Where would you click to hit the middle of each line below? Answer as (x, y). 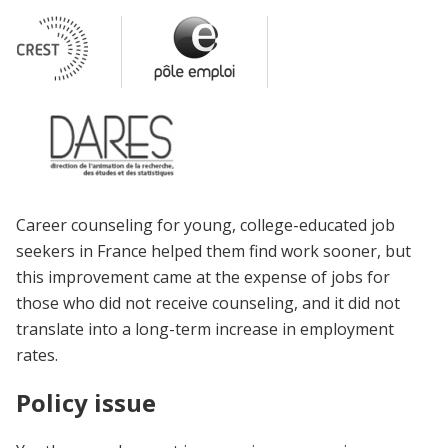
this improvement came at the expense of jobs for (203, 277)
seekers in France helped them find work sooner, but (213, 251)
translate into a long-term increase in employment (205, 329)
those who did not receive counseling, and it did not (208, 303)
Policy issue (86, 402)
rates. (37, 355)
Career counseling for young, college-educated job (205, 225)
